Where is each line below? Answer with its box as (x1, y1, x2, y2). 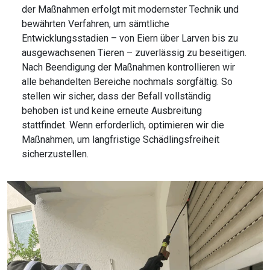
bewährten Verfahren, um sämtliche (22, 18, 169, 30)
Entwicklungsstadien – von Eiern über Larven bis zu (22, 33, 238, 45)
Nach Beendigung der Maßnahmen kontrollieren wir (22, 61, 235, 74)
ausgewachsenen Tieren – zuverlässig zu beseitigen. (22, 47, 246, 59)
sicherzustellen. (22, 148, 89, 160)
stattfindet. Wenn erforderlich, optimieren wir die (22, 119, 224, 131)
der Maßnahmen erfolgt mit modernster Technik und (22, 4, 239, 16)
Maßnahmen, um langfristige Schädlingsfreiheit (22, 134, 219, 146)
